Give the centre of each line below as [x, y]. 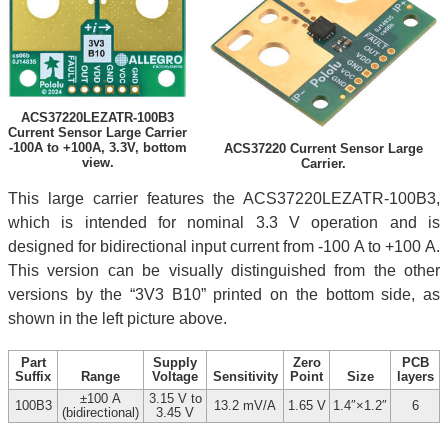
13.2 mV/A [245, 406]
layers [415, 377]
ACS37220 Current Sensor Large [323, 149]
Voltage [175, 377]
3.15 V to [175, 399]
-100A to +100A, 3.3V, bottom [97, 148]
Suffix [33, 377]
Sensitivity [245, 377]
